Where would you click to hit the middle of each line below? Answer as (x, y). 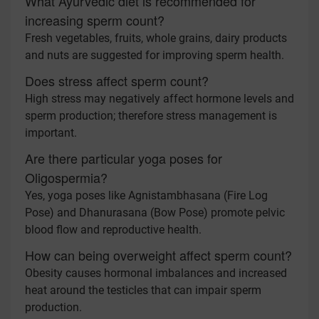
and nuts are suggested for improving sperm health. (155, 55)
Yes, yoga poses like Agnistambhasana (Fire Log (146, 195)
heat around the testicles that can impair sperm (143, 290)
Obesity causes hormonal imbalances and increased (156, 273)
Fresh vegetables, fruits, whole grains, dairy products (156, 38)
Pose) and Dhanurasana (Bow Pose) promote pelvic (155, 213)
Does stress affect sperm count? (117, 80)
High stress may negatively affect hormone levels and (159, 99)
